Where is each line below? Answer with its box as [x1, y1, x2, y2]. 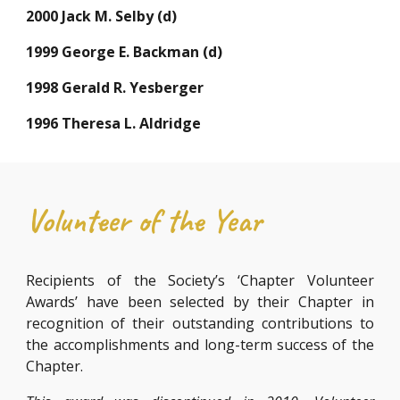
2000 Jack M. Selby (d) [26, 6, 178, 26]
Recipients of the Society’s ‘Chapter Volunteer [26, 271, 374, 290]
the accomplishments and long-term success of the [26, 335, 374, 354]
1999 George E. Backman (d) [26, 42, 227, 62]
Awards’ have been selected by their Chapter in [26, 292, 374, 312]
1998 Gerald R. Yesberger [26, 78, 204, 97]
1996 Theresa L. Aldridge [26, 113, 205, 133]
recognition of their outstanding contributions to [26, 313, 374, 333]
